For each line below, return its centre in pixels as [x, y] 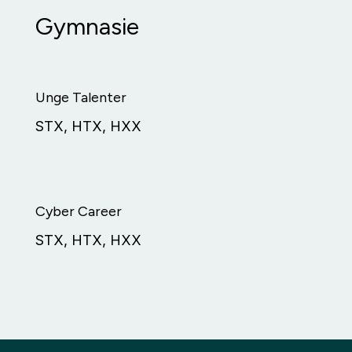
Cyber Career [78, 211]
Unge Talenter [81, 97]
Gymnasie [87, 26]
